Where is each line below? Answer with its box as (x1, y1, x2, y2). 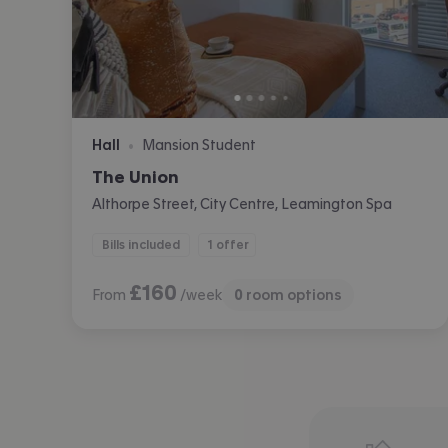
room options (246, 288, 342, 302)
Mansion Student (142, 138, 256, 152)
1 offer (208, 239, 249, 251)
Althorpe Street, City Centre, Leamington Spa (92, 197, 392, 211)
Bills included (102, 239, 180, 251)
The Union (92, 168, 179, 185)
